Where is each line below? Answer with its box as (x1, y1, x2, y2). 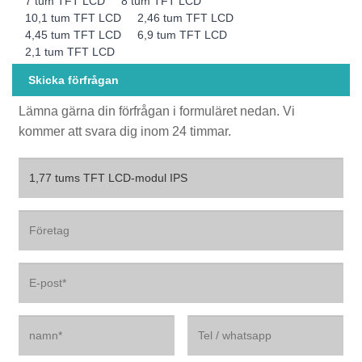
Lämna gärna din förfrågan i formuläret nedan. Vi (19, 104, 296, 119)
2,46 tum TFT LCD (137, 11, 234, 24)
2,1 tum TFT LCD (25, 44, 116, 58)
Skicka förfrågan (28, 73, 119, 86)
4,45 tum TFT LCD (25, 27, 122, 41)
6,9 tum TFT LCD (137, 27, 228, 41)
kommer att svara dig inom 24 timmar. (19, 124, 232, 139)
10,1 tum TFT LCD (25, 11, 122, 24)
